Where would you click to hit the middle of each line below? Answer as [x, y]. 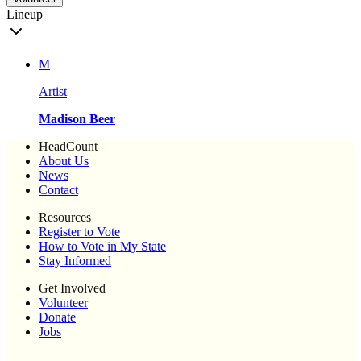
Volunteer [63, 303]
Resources [65, 218]
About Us [64, 161]
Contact [58, 190]
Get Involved [72, 288]
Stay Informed [75, 261]
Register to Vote [79, 232]
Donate [57, 317]
